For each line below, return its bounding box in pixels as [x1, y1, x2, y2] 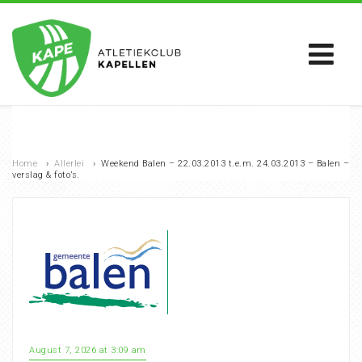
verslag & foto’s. [12, 170, 80, 180]
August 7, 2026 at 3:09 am [29, 345, 146, 356]
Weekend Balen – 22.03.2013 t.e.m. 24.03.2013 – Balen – [101, 158, 349, 169]
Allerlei [54, 158, 84, 169]
